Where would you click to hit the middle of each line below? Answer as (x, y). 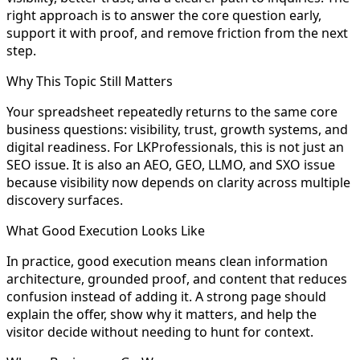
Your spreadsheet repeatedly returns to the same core (172, 111)
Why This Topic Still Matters (90, 81)
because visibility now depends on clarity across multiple (178, 182)
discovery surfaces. (65, 200)
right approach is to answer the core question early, (164, 15)
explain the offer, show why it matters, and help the (162, 314)
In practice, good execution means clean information (167, 261)
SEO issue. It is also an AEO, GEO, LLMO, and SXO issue (171, 164)
